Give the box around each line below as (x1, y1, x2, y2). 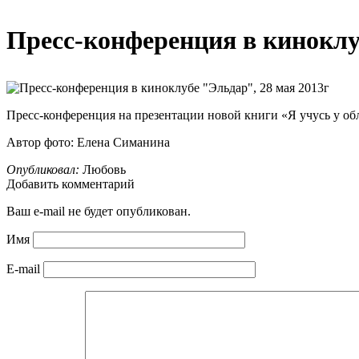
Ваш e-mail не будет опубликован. (6, 204, 191, 218)
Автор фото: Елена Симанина (6, 135, 170, 149)
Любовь (79, 163, 126, 176)
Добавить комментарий (6, 177, 135, 191)
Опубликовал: (6, 163, 79, 176)
